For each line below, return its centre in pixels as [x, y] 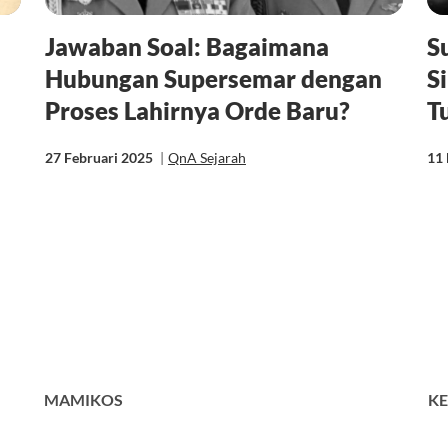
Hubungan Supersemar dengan [213, 78]
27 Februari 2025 [100, 157]
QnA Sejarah [206, 157]
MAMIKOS [83, 399]
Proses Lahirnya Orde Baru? [197, 110]
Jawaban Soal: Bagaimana [186, 46]
